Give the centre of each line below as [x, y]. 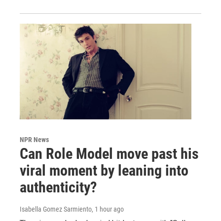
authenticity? [58, 187]
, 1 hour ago [108, 209]
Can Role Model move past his [109, 153]
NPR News [34, 139]
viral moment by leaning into [104, 170]
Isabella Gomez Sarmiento [56, 209]
